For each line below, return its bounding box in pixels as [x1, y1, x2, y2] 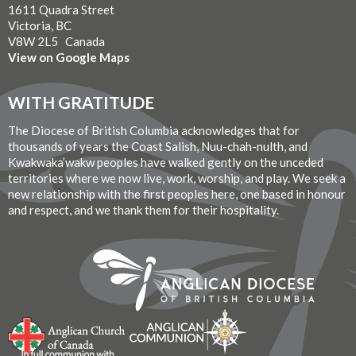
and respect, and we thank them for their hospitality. [8, 203, 279, 218]
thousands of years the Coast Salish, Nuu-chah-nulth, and [8, 139, 308, 154]
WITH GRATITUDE [8, 91, 154, 112]
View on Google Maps [8, 50, 130, 65]
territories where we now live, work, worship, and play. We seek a [8, 171, 346, 186]
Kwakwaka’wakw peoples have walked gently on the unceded [8, 155, 323, 170]
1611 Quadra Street [8, 2, 114, 17]
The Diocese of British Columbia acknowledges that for [8, 123, 300, 138]
